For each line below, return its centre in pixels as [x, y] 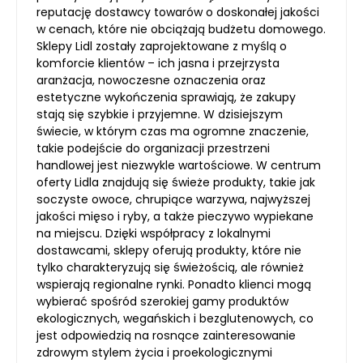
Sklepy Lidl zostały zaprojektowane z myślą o [162, 46]
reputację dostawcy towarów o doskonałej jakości [178, 12]
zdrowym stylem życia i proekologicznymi [154, 352]
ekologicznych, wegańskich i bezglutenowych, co [175, 318]
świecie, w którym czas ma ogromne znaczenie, [173, 131]
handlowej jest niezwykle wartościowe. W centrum [179, 165]
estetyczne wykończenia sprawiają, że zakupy [166, 97]
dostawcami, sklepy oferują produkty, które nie [169, 250]
